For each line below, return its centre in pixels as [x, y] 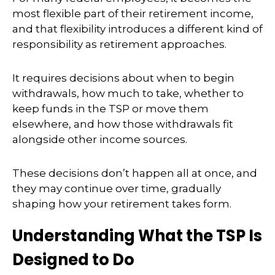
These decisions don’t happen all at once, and [135, 173]
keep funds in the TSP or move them [110, 109]
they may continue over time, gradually [117, 188]
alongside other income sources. [100, 139]
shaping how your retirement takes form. [122, 204]
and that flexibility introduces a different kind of [137, 29]
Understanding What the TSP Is [137, 236]
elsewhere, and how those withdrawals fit [123, 124]
